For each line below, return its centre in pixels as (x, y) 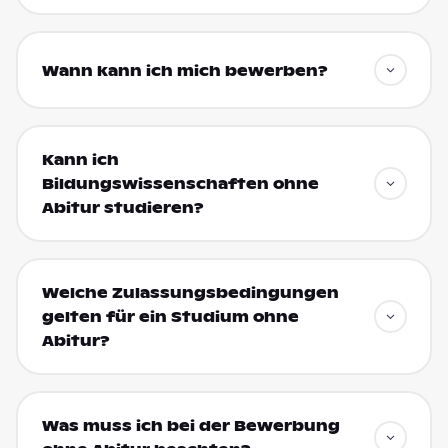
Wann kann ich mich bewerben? (184, 71)
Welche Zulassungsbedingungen (190, 293)
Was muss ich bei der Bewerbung (190, 426)
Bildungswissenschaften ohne (180, 184)
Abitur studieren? (122, 208)
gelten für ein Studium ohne (170, 317)
